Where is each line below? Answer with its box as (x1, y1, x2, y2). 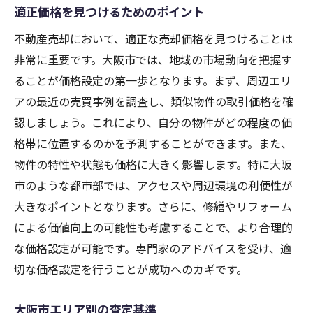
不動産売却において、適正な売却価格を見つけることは (14, 30, 293, 48)
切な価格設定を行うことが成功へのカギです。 (14, 261, 247, 278)
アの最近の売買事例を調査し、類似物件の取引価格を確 (14, 93, 293, 110)
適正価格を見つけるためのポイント (14, 3, 204, 21)
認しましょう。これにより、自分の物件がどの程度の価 (14, 114, 292, 131)
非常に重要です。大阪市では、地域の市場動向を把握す (14, 51, 292, 68)
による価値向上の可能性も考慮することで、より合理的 (14, 219, 293, 236)
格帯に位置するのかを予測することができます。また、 (14, 135, 292, 152)
